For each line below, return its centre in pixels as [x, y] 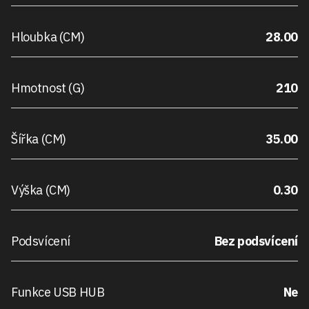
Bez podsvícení [256, 241]
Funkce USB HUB [58, 292]
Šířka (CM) [39, 139]
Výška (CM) [41, 190]
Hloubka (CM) [48, 37]
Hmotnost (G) [48, 88]
